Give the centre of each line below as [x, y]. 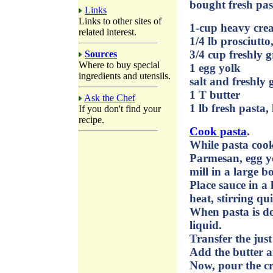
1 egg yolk [215, 68]
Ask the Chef [110, 98]
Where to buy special [119, 65]
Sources [101, 54]
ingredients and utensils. [125, 76]
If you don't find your [120, 109]
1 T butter [215, 95]
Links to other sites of [120, 21]
